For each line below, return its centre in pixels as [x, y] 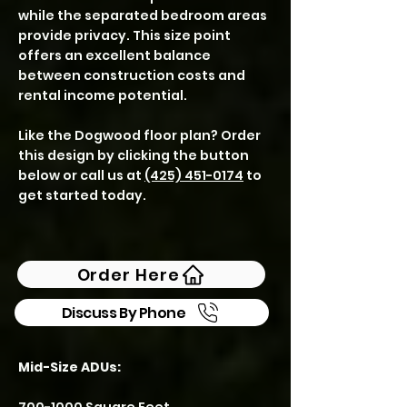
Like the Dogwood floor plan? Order [139, 135]
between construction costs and [132, 75]
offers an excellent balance [114, 55]
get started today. [82, 195]
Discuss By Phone [124, 313]
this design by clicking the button [134, 155]
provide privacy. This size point [124, 35]
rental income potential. [103, 95]
